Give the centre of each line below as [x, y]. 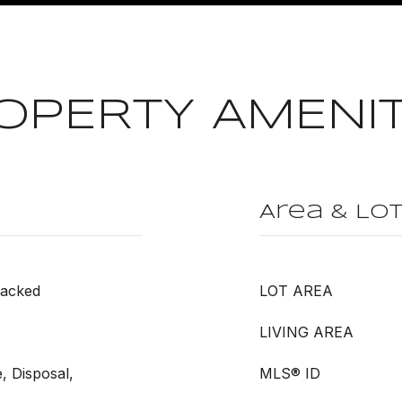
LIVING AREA [306, 332]
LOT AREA [296, 291]
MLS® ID [290, 373]
